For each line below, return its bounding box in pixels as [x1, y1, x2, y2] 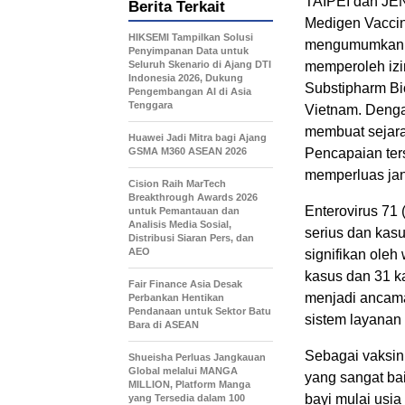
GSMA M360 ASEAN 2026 [128, 146, 247, 156]
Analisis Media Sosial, [128, 219, 231, 230]
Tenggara [128, 99, 173, 110]
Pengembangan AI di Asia [128, 86, 251, 97]
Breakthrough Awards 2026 [128, 192, 258, 202]
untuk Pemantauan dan [128, 205, 240, 216]
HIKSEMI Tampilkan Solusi [128, 32, 253, 42]
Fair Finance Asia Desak [128, 278, 242, 289]
